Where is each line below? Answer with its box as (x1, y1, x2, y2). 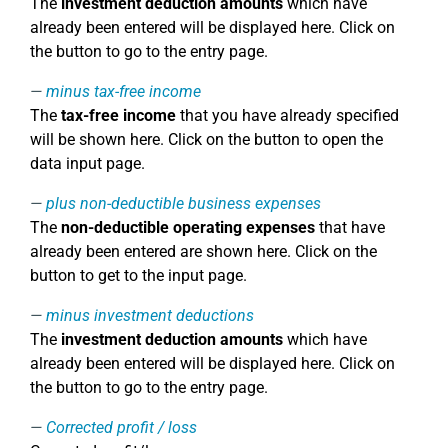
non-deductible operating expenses (61, 218, 315, 237)
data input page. (30, 154, 145, 173)
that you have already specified (176, 106, 399, 125)
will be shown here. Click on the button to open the (30, 130, 383, 149)
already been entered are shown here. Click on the (30, 242, 377, 261)
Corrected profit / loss (46, 418, 197, 437)
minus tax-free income (46, 82, 201, 101)
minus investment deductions (46, 306, 254, 325)
